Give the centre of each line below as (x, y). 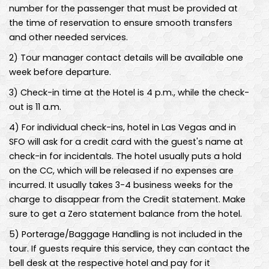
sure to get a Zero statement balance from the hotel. (125, 213)
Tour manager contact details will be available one (131, 57)
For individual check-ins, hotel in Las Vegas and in (128, 127)
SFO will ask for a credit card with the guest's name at (126, 141)
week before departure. (60, 72)
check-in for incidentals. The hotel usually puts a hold (125, 156)
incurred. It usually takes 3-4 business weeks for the (121, 185)
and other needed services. (68, 37)
